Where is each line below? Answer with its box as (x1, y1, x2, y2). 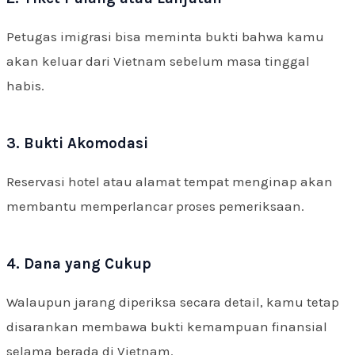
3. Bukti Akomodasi (6, 135, 148, 153)
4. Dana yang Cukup (6, 255, 151, 273)
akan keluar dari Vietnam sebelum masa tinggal (6, 53, 310, 70)
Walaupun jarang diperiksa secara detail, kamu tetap (6, 294, 339, 311)
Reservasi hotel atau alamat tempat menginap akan (6, 174, 333, 190)
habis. (6, 78, 44, 94)
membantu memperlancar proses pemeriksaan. (6, 198, 304, 215)
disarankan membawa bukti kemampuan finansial (6, 319, 327, 335)
